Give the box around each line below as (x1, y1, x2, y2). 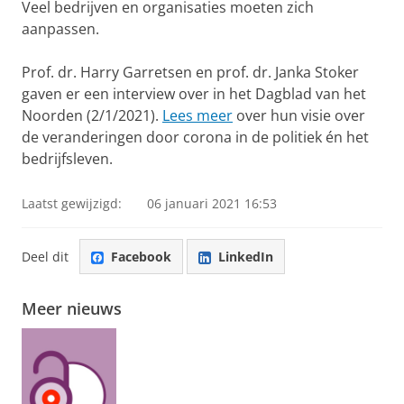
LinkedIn (218, 247, 273, 265)
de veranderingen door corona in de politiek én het (22, 127, 369, 148)
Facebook (111, 247, 171, 265)
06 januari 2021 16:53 (147, 195, 277, 213)
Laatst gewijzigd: (22, 195, 122, 213)
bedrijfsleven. (22, 149, 113, 170)
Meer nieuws (22, 298, 122, 320)
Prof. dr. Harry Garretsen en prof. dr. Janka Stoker (22, 62, 359, 83)
